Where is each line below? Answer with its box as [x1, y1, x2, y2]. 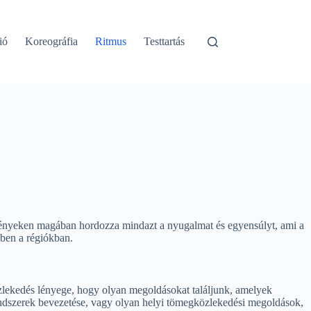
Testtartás [144, 35, 185, 47]
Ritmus [95, 35, 127, 47]
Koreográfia [25, 35, 78, 47]
